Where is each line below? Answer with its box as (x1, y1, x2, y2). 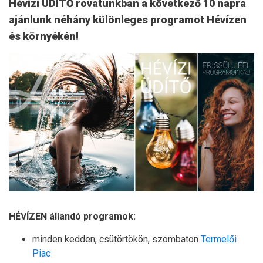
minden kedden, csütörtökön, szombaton (32, 234, 201, 245)
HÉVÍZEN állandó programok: (9, 211, 136, 222)
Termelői (201, 234, 237, 245)
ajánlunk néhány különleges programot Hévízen (9, 14, 247, 26)
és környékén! (9, 30, 79, 42)
